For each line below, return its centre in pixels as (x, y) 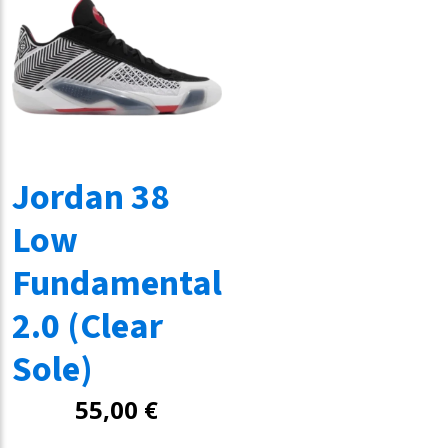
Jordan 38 (90, 197)
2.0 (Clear (87, 326)
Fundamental (116, 283)
